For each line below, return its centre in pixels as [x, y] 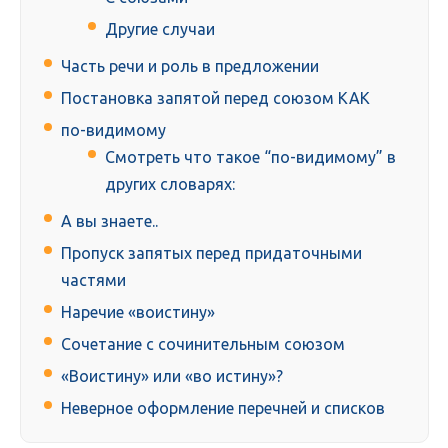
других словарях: [170, 184]
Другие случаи [160, 29]
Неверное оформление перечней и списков [223, 408]
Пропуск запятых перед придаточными [211, 253]
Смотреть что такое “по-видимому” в [250, 157]
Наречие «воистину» [138, 312]
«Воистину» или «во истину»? [172, 376]
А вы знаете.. [109, 221]
